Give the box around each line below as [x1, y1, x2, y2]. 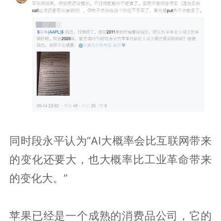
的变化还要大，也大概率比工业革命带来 [9, 152, 212, 166]
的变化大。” [9, 171, 68, 184]
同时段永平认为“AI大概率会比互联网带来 [9, 134, 212, 147]
